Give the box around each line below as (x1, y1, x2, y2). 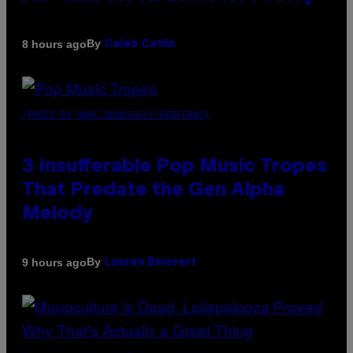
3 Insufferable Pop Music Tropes (22, 158, 327, 176)
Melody (22, 206, 92, 224)
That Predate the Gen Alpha (22, 182, 284, 200)
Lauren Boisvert (104, 258, 196, 269)
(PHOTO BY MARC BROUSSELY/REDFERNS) (22, 110, 210, 121)
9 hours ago (22, 255, 87, 269)
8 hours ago (22, 37, 87, 50)
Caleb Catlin (104, 39, 176, 50)
